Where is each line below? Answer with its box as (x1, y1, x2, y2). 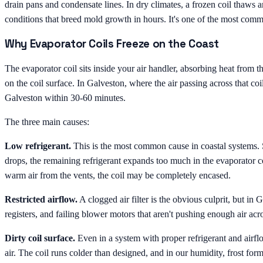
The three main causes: (5, 117, 89, 127)
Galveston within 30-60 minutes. (5, 93, 126, 103)
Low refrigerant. (5, 141, 71, 151)
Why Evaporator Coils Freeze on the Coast (5, 36, 220, 50)
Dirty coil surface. (5, 233, 75, 244)
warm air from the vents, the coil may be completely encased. (5, 170, 231, 181)
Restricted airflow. (5, 194, 77, 205)
